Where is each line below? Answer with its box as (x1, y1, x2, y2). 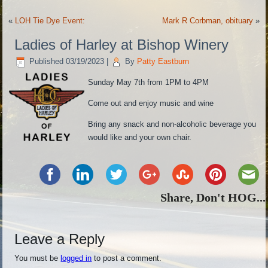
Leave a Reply (14, 231, 105, 248)
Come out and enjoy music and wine (88, 99, 214, 108)
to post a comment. (92, 254, 162, 263)
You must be (14, 254, 61, 263)
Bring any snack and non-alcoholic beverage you (88, 120, 257, 129)
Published (29, 57, 64, 66)
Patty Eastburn (137, 57, 190, 66)
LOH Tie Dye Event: (15, 16, 86, 26)
